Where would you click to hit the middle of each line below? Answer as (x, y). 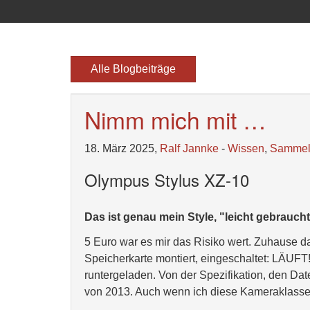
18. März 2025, (122, 148)
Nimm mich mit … (175, 119)
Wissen (246, 148)
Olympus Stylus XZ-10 (167, 180)
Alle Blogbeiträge (133, 69)
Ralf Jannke (189, 148)
